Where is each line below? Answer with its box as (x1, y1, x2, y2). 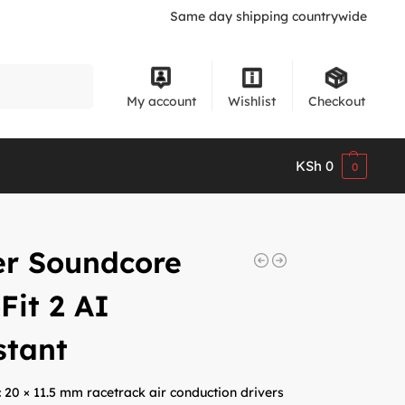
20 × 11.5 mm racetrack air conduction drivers (5, 383, 285, 400)
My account (126, 93, 196, 109)
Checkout (307, 93, 365, 109)
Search (51, 64, 89, 79)
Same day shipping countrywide (170, 8, 368, 24)
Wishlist (228, 93, 277, 109)
